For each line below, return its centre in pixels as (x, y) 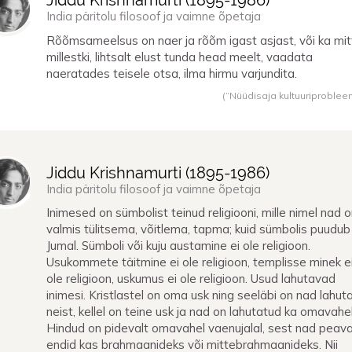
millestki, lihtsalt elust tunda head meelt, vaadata (180, 57)
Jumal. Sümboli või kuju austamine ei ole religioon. (178, 246)
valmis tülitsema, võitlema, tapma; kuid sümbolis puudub (198, 229)
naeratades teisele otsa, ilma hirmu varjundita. (172, 73)
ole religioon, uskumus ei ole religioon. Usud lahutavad (191, 279)
